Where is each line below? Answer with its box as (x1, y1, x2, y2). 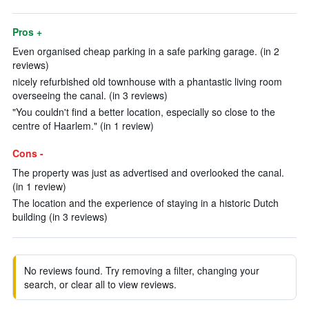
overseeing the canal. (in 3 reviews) (12, 88, 168, 102)
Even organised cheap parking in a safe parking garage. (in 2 (12, 44, 279, 58)
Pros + (12, 25, 42, 39)
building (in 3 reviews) (12, 210, 108, 223)
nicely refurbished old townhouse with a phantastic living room (12, 74, 282, 88)
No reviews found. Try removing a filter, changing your (24, 263, 259, 277)
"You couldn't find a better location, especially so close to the (12, 105, 275, 119)
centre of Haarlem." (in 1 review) (12, 119, 154, 132)
